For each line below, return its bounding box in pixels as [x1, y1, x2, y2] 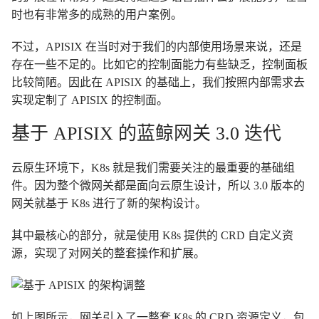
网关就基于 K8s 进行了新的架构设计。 [11, 197, 206, 210]
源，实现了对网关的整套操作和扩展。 [11, 247, 205, 260]
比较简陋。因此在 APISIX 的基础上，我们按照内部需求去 [11, 76, 305, 89]
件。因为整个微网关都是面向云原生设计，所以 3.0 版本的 [11, 179, 305, 192]
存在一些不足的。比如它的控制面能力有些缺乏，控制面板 [11, 58, 308, 71]
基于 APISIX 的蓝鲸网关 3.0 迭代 [11, 123, 281, 145]
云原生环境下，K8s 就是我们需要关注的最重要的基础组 [11, 162, 295, 174]
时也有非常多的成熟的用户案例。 [11, 9, 182, 21]
